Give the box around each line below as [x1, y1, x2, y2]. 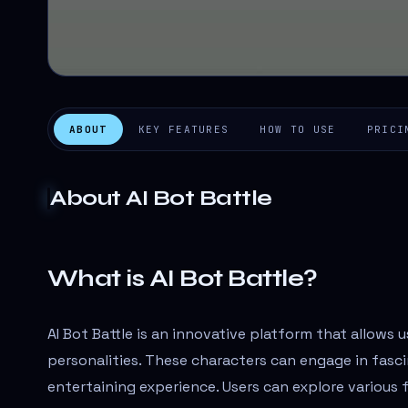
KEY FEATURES [138, 122, 229, 136]
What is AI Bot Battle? [47, 263, 318, 292]
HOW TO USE [260, 122, 336, 136]
